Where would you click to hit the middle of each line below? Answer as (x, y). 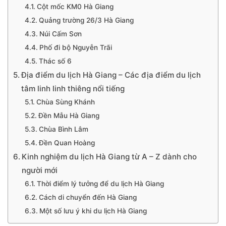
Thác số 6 (55, 61)
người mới (40, 170)
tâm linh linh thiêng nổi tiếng (73, 89)
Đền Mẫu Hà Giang (69, 116)
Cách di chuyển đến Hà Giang (88, 197)
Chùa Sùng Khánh (67, 102)
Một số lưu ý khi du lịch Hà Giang (93, 211)
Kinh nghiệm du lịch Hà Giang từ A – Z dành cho (109, 157)
